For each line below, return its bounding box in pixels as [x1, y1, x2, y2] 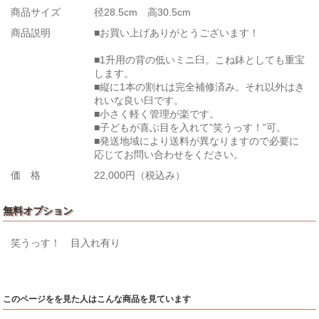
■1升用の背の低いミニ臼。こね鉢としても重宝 [94, 53, 305, 66]
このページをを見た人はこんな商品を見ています [3, 294, 192, 305]
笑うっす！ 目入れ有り [11, 237, 121, 249]
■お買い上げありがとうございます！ [94, 26, 260, 38]
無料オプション [3, 204, 73, 216]
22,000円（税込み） [94, 169, 186, 181]
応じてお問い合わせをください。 [94, 148, 244, 160]
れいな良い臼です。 [94, 94, 184, 106]
